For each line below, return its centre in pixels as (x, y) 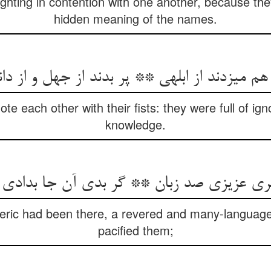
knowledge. (135, 124)
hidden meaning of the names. (135, 18)
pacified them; (135, 230)
